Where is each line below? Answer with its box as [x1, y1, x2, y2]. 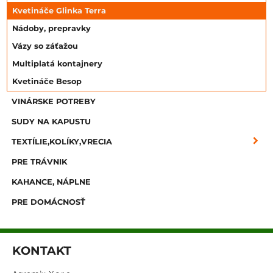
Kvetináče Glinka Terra [12, 5, 106, 15]
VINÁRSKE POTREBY [12, 96, 96, 106]
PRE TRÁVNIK [12, 157, 67, 166]
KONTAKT [12, 243, 71, 258]
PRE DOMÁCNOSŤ [12, 197, 85, 207]
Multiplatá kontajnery [12, 58, 102, 68]
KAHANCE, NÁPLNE [12, 177, 91, 186]
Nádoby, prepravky [12, 23, 91, 33]
